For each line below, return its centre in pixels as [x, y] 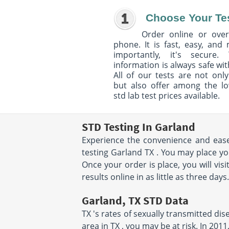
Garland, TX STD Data [135, 200]
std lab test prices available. [167, 96]
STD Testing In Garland [139, 127]
